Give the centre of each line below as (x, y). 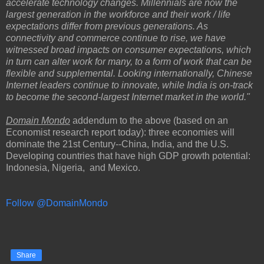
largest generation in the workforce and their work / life (118, 14)
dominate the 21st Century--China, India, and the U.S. (117, 144)
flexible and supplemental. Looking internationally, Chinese (129, 73)
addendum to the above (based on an (150, 120)
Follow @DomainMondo (57, 203)
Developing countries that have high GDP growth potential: (128, 156)
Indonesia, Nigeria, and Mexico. (73, 167)
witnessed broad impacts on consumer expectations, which (128, 49)
